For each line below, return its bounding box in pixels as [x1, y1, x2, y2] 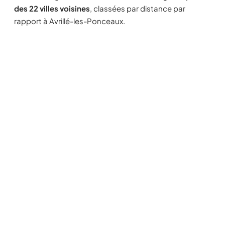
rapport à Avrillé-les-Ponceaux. [14, 16, 125, 26]
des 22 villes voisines [14, 4, 90, 13]
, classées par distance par [90, 4, 185, 13]
